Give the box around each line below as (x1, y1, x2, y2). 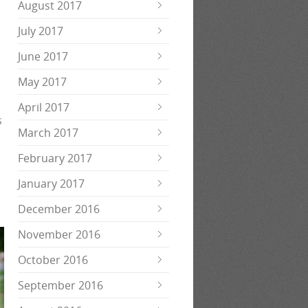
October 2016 (18, 252, 88, 267)
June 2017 (18, 49, 68, 64)
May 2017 (18, 74, 67, 89)
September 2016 (18, 278, 103, 293)
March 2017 (18, 125, 78, 140)
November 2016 (18, 227, 100, 242)
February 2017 (18, 151, 92, 166)
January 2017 (18, 176, 85, 191)
